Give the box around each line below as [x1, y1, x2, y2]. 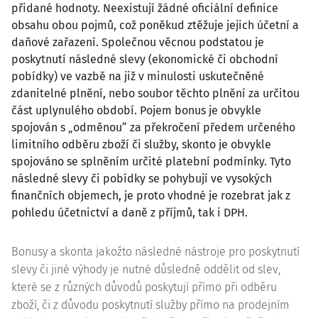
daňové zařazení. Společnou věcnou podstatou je [11, 35, 264, 49]
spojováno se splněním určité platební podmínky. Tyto [11, 155, 291, 168]
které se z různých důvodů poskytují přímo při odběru [11, 280, 277, 294]
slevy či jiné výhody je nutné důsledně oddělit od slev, [11, 263, 280, 276]
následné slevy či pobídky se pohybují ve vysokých [11, 172, 272, 185]
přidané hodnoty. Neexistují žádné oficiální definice [11, 1, 278, 15]
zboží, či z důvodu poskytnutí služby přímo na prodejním [11, 298, 290, 312]
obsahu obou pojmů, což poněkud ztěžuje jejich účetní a [11, 18, 299, 32]
